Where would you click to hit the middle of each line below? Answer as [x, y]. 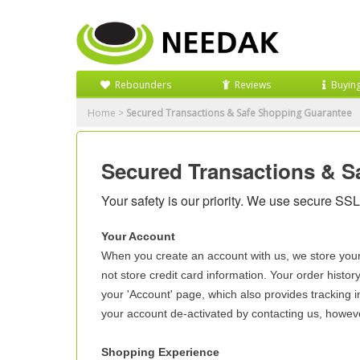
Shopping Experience [160, 352]
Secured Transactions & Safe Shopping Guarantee [239, 113]
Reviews [253, 85]
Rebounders [143, 85]
